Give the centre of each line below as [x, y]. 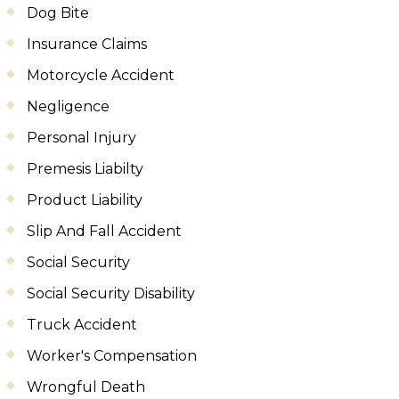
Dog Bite [58, 12]
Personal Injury [81, 137]
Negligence [68, 106]
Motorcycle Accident [101, 75]
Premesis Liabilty [85, 168]
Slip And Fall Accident [104, 231]
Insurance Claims [87, 44]
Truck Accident [82, 324]
